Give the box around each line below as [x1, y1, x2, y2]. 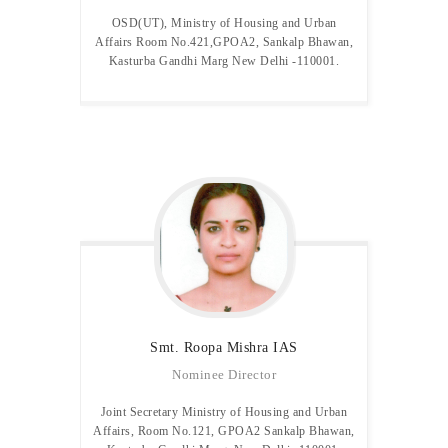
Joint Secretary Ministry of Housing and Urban [100, 406, 348, 419]
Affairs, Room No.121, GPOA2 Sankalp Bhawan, [93, 425, 355, 438]
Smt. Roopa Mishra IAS [150, 339, 298, 355]
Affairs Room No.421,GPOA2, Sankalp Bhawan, [95, 35, 353, 49]
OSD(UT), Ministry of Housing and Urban [111, 16, 337, 30]
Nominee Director [172, 367, 276, 382]
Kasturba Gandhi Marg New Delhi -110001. [108, 54, 340, 68]
